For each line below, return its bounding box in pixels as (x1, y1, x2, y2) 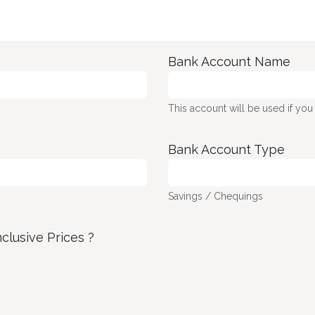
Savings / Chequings (168, 191, 263, 202)
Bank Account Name (168, 54, 290, 69)
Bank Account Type (168, 142, 285, 157)
